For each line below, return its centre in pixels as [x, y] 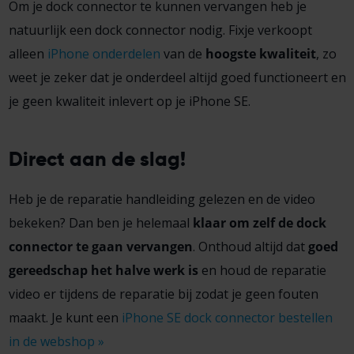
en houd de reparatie [262, 270]
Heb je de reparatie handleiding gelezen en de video [162, 199]
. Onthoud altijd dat [250, 246]
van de [183, 54]
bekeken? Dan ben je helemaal [100, 222]
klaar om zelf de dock [259, 222]
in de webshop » [56, 341]
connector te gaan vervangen [100, 246]
